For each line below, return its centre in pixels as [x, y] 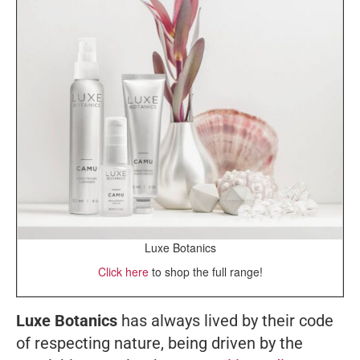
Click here [123, 271]
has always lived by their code [225, 320]
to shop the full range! [205, 271]
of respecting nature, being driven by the [160, 343]
